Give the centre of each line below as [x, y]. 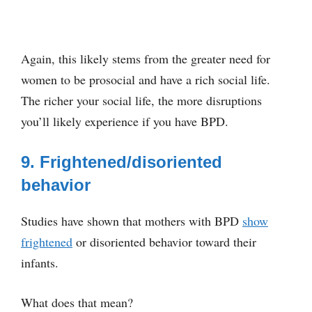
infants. [40, 262]
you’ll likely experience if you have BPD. [125, 121]
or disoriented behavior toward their [164, 241]
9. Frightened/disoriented [122, 162]
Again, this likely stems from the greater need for [146, 58]
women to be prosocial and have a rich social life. [146, 79]
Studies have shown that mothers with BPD [132, 220]
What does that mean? [77, 302]
